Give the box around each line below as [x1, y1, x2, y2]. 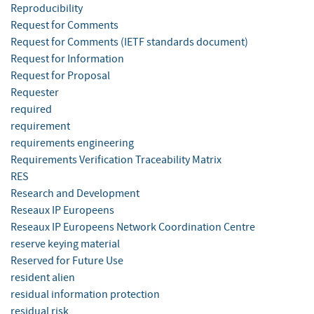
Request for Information [11, 52, 124, 67]
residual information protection [11, 287, 160, 302]
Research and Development [11, 186, 139, 201]
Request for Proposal [11, 69, 110, 83]
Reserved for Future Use [11, 254, 123, 268]
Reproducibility [11, 1, 83, 16]
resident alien [11, 271, 75, 285]
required [11, 102, 52, 117]
